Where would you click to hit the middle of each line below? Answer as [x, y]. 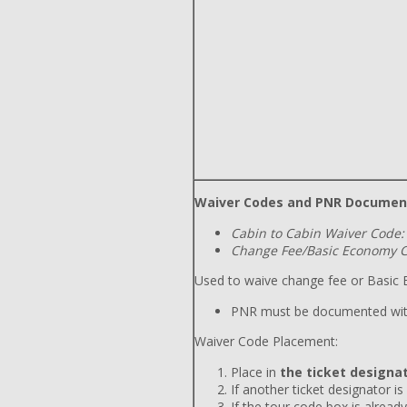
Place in [255, 372]
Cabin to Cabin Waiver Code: [318, 233]
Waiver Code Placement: [266, 341]
